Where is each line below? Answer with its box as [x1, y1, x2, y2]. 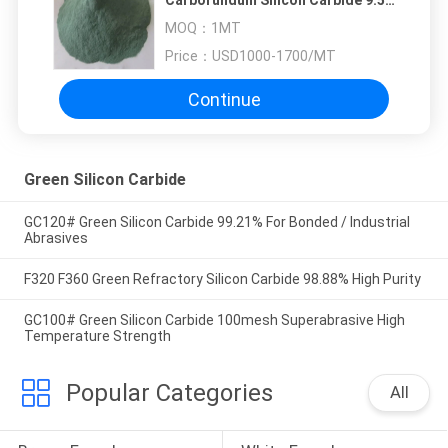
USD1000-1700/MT [212, 48, 336, 65]
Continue [187, 88, 261, 110]
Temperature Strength [23, 327, 171, 344]
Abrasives [23, 230, 88, 247]
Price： [165, 48, 212, 65]
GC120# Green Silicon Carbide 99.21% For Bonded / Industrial [23, 214, 410, 231]
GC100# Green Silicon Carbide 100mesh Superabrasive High [23, 311, 405, 328]
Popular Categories [65, 378, 273, 407]
